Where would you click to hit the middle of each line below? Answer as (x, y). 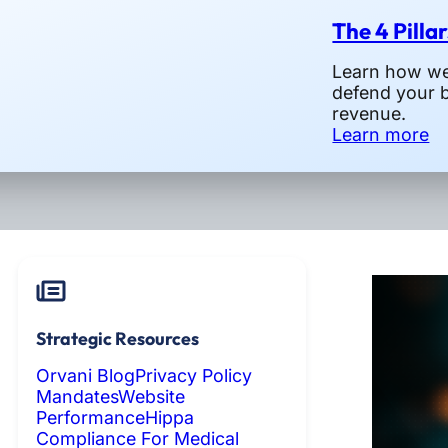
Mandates (77, 397)
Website (151, 397)
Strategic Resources (117, 338)
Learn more (381, 135)
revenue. (369, 114)
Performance (90, 418)
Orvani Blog (85, 376)
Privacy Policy (193, 376)
